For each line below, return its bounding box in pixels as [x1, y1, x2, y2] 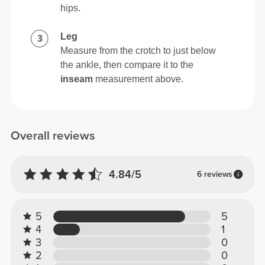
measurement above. [93, 74, 184, 85]
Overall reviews [11, 128, 96, 143]
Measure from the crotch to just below [60, 46, 216, 56]
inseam [60, 74, 93, 85]
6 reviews [196, 169, 232, 180]
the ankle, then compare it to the [60, 60, 194, 70]
